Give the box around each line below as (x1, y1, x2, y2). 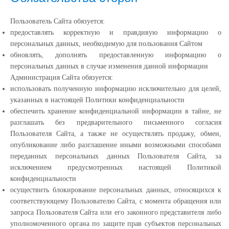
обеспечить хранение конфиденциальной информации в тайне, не (10, 107, 221, 115)
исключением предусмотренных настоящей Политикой (10, 164, 221, 171)
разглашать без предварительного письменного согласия (10, 119, 221, 126)
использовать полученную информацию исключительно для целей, (10, 85, 221, 93)
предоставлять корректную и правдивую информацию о (10, 29, 221, 36)
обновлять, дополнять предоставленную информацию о (10, 51, 221, 59)
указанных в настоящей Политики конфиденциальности (10, 96, 185, 104)
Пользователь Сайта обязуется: (10, 17, 105, 25)
